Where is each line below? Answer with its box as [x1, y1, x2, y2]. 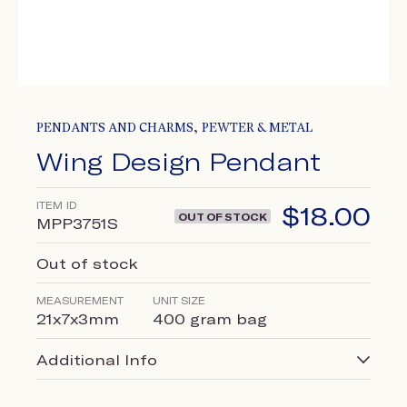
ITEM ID [36, 199, 76, 211]
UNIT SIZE [153, 294, 205, 307]
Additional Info [36, 351, 157, 369]
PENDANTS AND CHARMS [36, 121, 194, 134]
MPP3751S [36, 214, 118, 233]
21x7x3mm [36, 310, 119, 328]
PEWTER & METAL [202, 121, 313, 134]
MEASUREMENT [36, 294, 124, 307]
